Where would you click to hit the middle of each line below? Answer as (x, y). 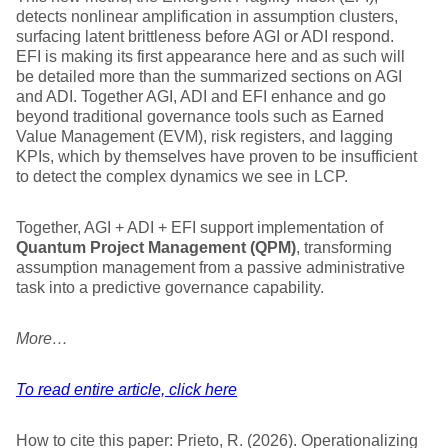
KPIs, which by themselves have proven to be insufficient (216, 156)
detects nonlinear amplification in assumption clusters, (207, 16)
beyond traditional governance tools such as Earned (200, 116)
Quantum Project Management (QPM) (156, 247)
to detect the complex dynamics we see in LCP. (182, 176)
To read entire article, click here (126, 389)
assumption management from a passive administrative (210, 267)
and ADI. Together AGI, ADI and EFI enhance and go (201, 96)
